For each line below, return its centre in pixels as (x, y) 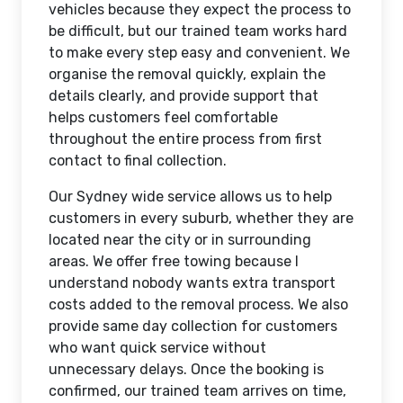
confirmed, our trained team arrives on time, (197, 391)
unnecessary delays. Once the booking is (186, 369)
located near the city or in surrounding (180, 240)
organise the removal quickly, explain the (187, 74)
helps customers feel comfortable (163, 117)
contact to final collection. (138, 161)
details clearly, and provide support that (184, 96)
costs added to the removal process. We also (198, 304)
